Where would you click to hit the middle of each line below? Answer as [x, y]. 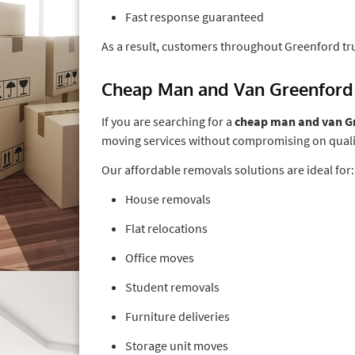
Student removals [172, 286]
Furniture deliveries [177, 316]
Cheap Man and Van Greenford [227, 88]
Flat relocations [166, 228]
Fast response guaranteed [195, 16]
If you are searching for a [168, 121]
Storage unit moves [177, 345]
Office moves [160, 257]
